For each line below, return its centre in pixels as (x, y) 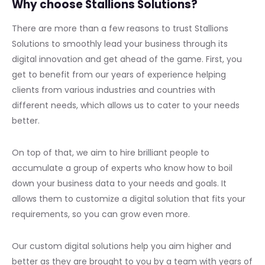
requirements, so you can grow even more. (101, 214)
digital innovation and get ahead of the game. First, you (127, 59)
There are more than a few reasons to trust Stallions (120, 28)
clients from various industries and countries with (114, 90)
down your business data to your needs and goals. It (119, 183)
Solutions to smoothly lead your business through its (120, 43)
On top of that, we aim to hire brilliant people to (111, 152)
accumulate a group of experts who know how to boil (122, 168)
